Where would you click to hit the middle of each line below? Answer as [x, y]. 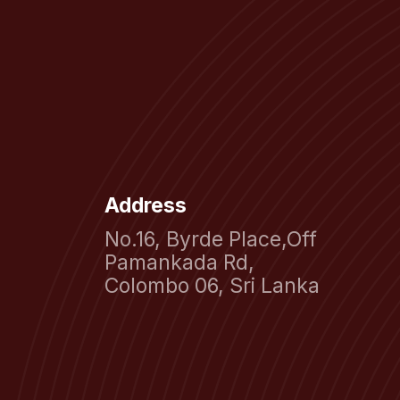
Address [146, 205]
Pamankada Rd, [179, 262]
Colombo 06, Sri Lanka [212, 286]
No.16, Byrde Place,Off [211, 239]
